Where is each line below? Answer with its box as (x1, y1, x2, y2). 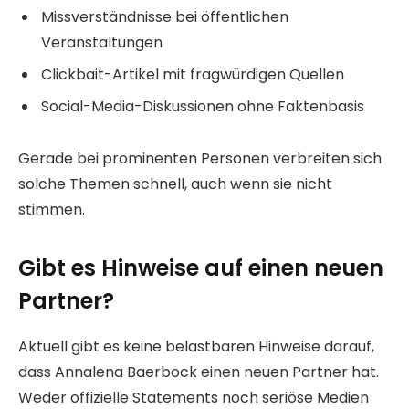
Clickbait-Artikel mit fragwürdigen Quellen (41, 64, 344, 86)
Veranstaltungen (41, 32, 163, 54)
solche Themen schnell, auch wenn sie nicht (18, 173, 332, 195)
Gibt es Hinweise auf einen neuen (18, 253, 383, 284)
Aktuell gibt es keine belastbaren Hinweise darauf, (18, 336, 374, 358)
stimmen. (18, 199, 85, 221)
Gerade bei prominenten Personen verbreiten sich (18, 148, 382, 170)
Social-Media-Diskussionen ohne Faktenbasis (41, 96, 364, 118)
